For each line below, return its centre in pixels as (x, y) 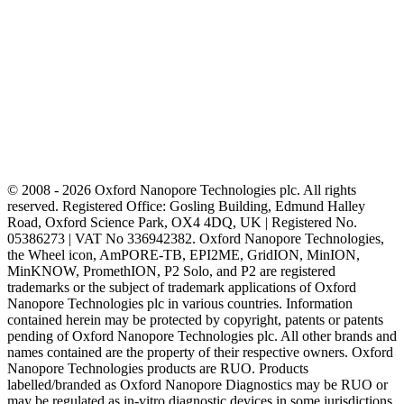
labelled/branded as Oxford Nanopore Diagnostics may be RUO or (197, 385)
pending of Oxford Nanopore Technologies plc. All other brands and (202, 336)
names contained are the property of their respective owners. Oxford (200, 353)
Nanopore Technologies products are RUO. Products (158, 369)
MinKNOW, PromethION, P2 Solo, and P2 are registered (171, 271)
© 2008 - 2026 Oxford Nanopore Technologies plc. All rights (182, 190)
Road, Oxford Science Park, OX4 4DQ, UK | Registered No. (182, 223)
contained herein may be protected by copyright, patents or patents (195, 320)
